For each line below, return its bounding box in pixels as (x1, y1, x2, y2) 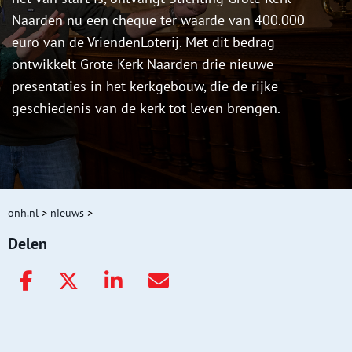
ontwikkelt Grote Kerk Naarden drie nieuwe (12, 55, 273, 74)
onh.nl (8, 206, 38, 221)
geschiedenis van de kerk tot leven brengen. (12, 99, 280, 118)
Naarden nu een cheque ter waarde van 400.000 (12, 11, 305, 30)
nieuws (50, 206, 84, 221)
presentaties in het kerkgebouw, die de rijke (12, 77, 278, 96)
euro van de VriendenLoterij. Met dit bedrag (12, 33, 275, 52)
